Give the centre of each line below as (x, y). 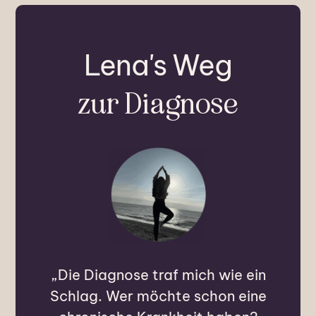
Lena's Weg (158, 65)
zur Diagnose (158, 104)
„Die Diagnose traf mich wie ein (158, 275)
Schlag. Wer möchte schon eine (158, 296)
